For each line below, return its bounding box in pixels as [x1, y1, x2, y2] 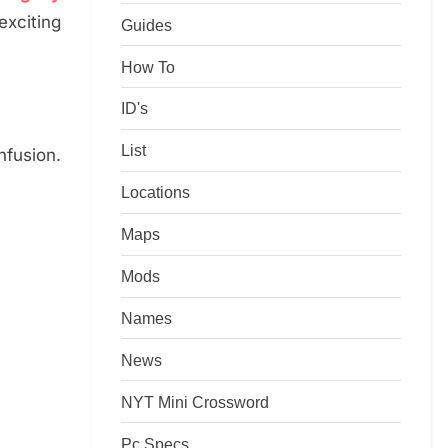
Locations [121, 183, 190, 202]
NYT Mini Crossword [121, 392, 269, 411]
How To [121, 57, 175, 76]
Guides [121, 15, 172, 34]
